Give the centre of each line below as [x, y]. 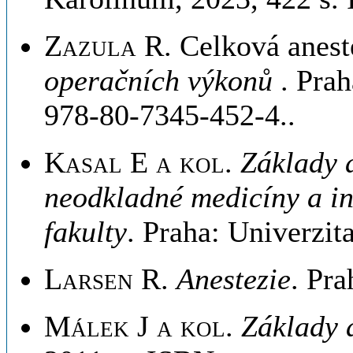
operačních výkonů [162, 80]
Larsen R [102, 279]
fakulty [85, 232]
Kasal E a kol [134, 162]
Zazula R [104, 46]
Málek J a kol [135, 326]
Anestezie [234, 279]
